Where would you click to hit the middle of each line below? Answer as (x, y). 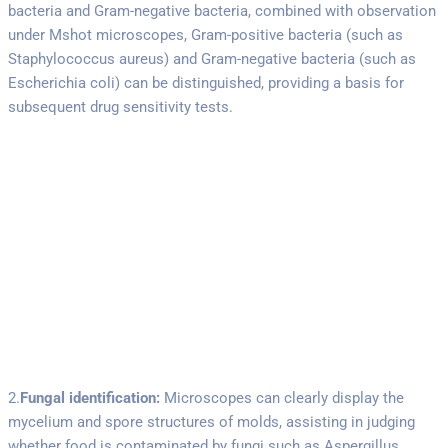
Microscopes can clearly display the (282, 397)
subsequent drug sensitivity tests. (120, 106)
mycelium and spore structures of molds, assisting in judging (211, 421)
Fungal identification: (90, 397)
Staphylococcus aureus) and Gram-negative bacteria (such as (212, 58)
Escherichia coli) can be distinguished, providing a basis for (206, 82)
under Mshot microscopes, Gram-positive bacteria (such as (205, 34)
